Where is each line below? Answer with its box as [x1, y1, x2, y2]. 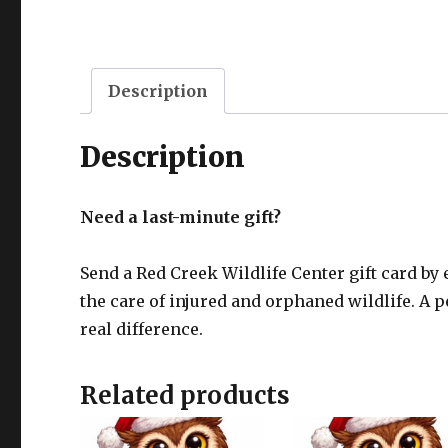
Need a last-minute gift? [80, 207, 282, 228]
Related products [80, 380, 291, 412]
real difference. [80, 319, 204, 340]
